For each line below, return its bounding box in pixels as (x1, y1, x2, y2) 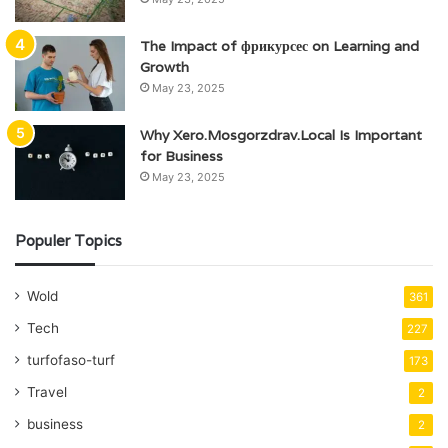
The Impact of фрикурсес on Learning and (140, 37, 419, 56)
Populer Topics (15, 231, 122, 251)
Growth (140, 58, 189, 77)
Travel (27, 384, 67, 401)
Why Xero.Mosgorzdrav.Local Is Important (140, 126, 422, 145)
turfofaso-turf (27, 352, 115, 369)
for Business (140, 147, 223, 166)
